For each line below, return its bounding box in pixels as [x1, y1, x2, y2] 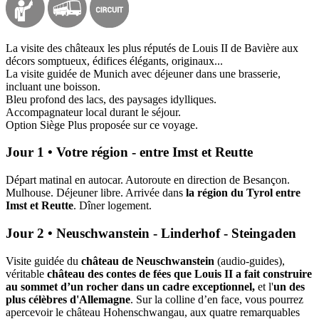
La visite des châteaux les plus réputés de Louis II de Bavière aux [6, 41, 298, 54]
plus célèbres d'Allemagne [6, 293, 130, 305]
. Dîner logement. [73, 199, 152, 212]
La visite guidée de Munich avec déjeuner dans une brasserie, [6, 67, 281, 80]
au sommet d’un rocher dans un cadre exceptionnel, [6, 280, 255, 293]
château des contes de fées [47, 267, 171, 280]
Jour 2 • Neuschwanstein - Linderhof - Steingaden [6, 225, 296, 241]
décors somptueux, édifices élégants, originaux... [6, 54, 223, 67]
